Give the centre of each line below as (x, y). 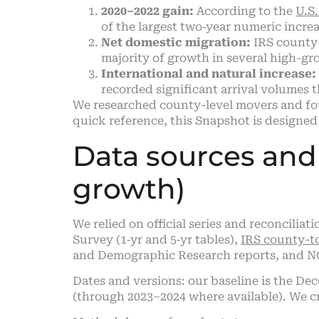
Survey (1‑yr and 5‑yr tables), (157, 239)
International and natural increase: (209, 74)
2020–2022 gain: (147, 11)
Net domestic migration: (176, 43)
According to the (245, 11)
